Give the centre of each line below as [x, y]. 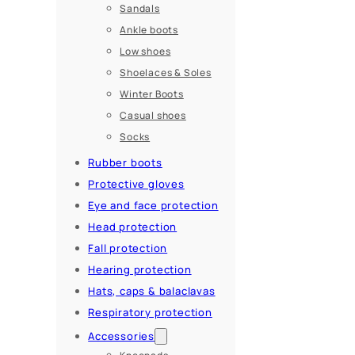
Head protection [133, 227]
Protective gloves [136, 184]
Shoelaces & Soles [166, 73]
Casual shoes [153, 116]
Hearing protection [140, 270]
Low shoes [145, 52]
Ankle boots [149, 30]
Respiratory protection [150, 313]
